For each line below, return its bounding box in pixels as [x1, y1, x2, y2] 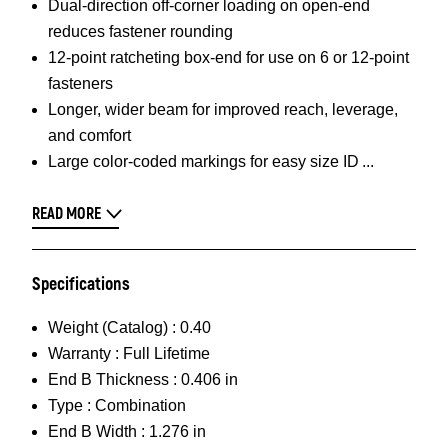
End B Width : [48, 423, 145, 440]
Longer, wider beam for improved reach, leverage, [48, 101, 398, 118]
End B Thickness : [48, 371, 177, 388]
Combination [95, 397, 186, 414]
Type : [48, 397, 91, 414]
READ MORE [32, 204, 101, 224]
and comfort [48, 127, 131, 144]
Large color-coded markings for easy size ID [48, 153, 359, 170]
